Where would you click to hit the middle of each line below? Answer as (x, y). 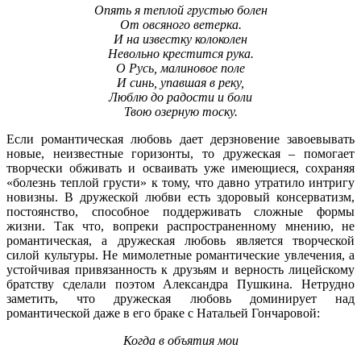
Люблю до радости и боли (180, 97)
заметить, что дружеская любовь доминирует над (180, 298)
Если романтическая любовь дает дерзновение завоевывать (180, 139)
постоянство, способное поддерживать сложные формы (180, 211)
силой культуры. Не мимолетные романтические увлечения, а (180, 255)
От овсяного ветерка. (180, 24)
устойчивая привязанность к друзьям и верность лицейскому (180, 269)
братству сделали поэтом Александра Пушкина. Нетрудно (180, 284)
